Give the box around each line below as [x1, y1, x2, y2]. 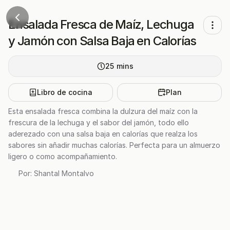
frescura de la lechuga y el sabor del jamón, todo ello [8, 118, 189, 127]
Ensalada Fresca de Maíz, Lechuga [8, 17, 194, 32]
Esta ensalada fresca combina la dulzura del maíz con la [8, 107, 198, 116]
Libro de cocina [37, 88, 92, 97]
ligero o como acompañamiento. [8, 152, 117, 161]
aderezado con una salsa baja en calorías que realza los [8, 129, 198, 138]
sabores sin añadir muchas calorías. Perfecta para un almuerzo [8, 141, 220, 149]
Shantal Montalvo [34, 169, 94, 178]
